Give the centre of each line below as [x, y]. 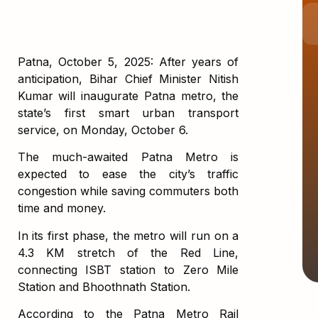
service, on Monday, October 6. [103, 130]
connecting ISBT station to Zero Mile [128, 269]
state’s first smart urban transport [128, 113]
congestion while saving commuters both [128, 191]
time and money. [61, 208]
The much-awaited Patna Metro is [128, 157]
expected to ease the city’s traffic [128, 174]
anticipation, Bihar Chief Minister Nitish [128, 78]
